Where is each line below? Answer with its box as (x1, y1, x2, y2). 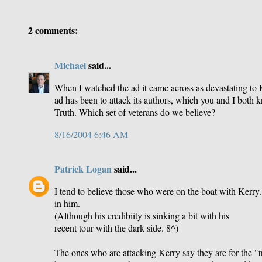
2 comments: (28, 23, 78, 37)
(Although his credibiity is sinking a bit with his (54, 209, 229, 222)
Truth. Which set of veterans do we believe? (54, 105, 215, 118)
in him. (54, 196, 80, 209)
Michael (54, 58, 86, 72)
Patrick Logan (54, 161, 112, 175)
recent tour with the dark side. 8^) (54, 221, 178, 234)
